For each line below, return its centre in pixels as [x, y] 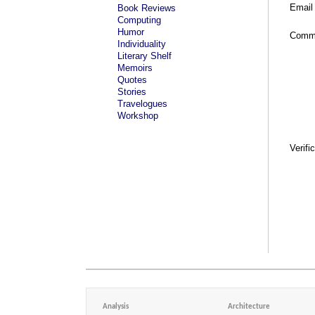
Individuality [142, 44]
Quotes [132, 80]
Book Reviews [147, 8]
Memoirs [135, 68]
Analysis [116, 307]
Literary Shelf [144, 56]
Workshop [138, 116]
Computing [139, 20]
